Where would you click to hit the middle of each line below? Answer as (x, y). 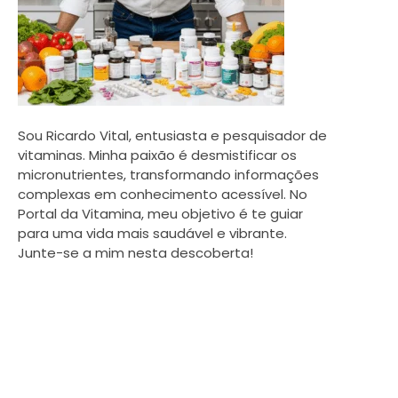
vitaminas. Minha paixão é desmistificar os (157, 155)
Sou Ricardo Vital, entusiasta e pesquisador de (172, 136)
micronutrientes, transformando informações (168, 175)
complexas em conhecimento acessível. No (163, 195)
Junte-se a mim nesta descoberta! (135, 253)
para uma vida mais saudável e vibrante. (152, 234)
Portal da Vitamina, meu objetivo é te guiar (160, 214)
